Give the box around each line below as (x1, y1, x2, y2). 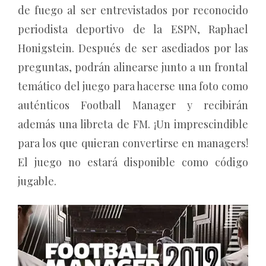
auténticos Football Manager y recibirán (18, 98, 248, 113)
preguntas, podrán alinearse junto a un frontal (18, 60, 248, 75)
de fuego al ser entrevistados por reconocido (18, 3, 248, 18)
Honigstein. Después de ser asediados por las (18, 41, 248, 56)
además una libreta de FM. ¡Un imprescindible (18, 117, 248, 132)
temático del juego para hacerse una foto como (18, 79, 248, 94)
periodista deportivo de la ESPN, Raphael (18, 22, 248, 37)
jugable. (18, 174, 56, 189)
